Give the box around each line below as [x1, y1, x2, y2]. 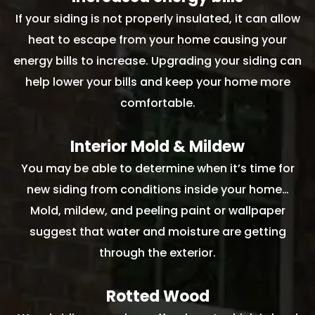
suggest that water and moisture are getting [29, 224, 286, 240]
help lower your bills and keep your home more [25, 74, 290, 91]
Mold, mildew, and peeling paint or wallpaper [30, 202, 285, 219]
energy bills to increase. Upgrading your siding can [13, 53, 302, 70]
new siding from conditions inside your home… [26, 181, 289, 198]
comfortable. [120, 95, 195, 112]
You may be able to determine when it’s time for [20, 160, 295, 177]
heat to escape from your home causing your [28, 32, 287, 49]
